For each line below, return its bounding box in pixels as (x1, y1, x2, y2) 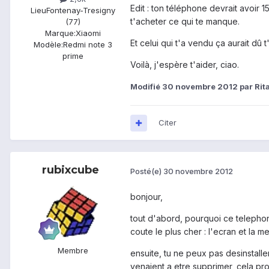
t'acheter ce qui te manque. (130, 16, 240, 27)
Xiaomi (75, 28, 101, 38)
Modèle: (33, 40, 63, 50)
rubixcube (41, 163, 99, 177)
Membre (57, 246, 88, 256)
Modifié (130, 82, 162, 92)
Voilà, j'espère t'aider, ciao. (130, 59, 239, 70)
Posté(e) (130, 166, 163, 176)
